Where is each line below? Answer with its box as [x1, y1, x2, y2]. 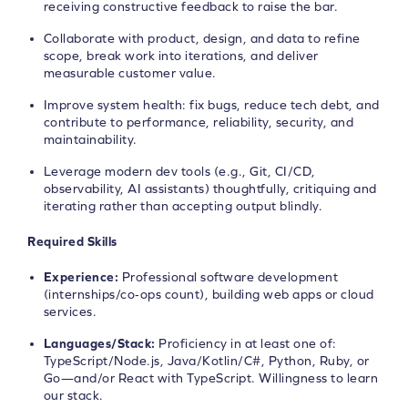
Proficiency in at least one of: [155, 336, 337, 351]
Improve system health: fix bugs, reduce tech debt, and [43, 97, 380, 112]
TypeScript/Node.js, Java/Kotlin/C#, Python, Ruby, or [43, 353, 370, 368]
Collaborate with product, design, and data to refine [43, 31, 361, 46]
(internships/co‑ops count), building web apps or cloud [43, 287, 374, 301]
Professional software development [118, 270, 338, 284]
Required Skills [27, 234, 117, 249]
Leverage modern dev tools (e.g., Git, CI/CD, [43, 164, 316, 178]
